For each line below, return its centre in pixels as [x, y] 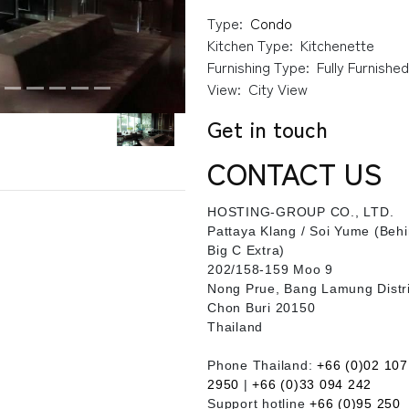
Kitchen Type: [251, 45]
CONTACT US [295, 173]
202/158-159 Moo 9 [270, 269]
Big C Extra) [246, 250]
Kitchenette [338, 45]
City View [278, 89]
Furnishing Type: [259, 67]
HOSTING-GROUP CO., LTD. [301, 212]
